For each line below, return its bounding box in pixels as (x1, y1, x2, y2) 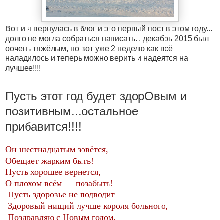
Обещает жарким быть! (5, 155, 96, 165)
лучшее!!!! (5, 63, 41, 72)
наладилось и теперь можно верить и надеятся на (5, 54, 188, 62)
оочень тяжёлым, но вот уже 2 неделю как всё (5, 44, 173, 53)
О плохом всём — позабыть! (5, 178, 113, 188)
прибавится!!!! (5, 119, 82, 133)
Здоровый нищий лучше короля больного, (5, 200, 168, 211)
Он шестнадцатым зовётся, (5, 144, 110, 154)
